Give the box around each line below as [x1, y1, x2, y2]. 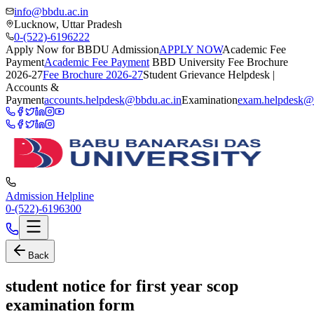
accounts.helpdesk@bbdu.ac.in [44, 94, 182, 106]
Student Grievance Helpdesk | [143, 69, 275, 81]
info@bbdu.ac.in [14, 6, 88, 18]
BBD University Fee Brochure [149, 56, 288, 68]
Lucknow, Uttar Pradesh [14, 18, 122, 30]
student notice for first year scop [6, 276, 238, 295]
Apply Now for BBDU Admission [6, 43, 159, 55]
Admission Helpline [6, 190, 94, 202]
